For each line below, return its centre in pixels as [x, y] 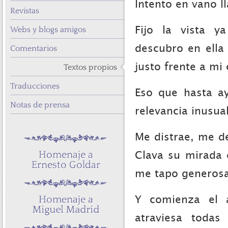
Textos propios [90, 67]
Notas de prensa [40, 105]
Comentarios [34, 48]
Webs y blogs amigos [48, 30]
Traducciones [35, 86]
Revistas [25, 11]
